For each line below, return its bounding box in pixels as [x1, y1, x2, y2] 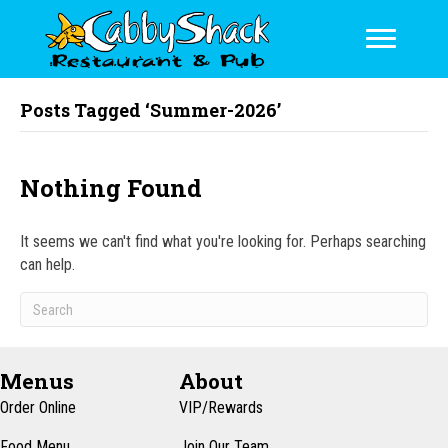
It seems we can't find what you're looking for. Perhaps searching [20, 232, 426, 252]
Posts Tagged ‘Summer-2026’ [20, 98, 281, 123]
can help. [20, 255, 75, 275]
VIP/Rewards [179, 398, 264, 418]
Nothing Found [20, 172, 202, 205]
